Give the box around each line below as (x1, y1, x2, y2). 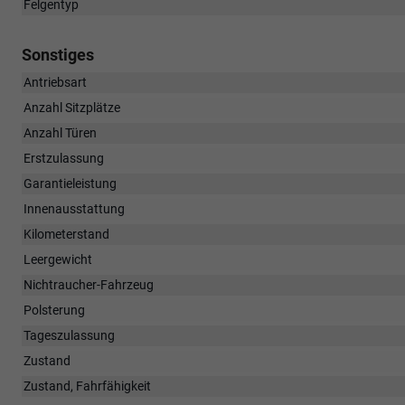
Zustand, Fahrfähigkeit (24, 378, 151, 393)
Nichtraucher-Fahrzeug (24, 277, 154, 292)
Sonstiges (22, 44, 94, 64)
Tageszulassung (24, 327, 115, 343)
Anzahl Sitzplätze (24, 99, 120, 115)
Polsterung (24, 302, 85, 317)
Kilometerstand (24, 226, 109, 241)
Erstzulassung (24, 150, 104, 165)
